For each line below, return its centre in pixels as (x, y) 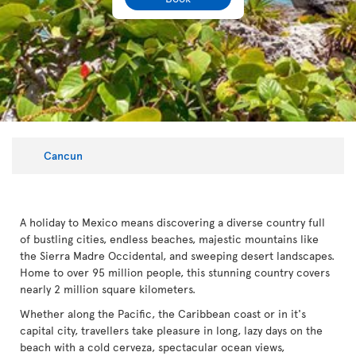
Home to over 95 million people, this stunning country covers (175, 273)
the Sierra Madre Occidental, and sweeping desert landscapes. (177, 256)
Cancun (63, 155)
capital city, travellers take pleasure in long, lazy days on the (171, 331)
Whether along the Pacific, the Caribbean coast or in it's (163, 314)
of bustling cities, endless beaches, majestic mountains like (169, 239)
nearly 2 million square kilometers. (108, 289)
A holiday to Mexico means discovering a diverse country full (172, 222)
